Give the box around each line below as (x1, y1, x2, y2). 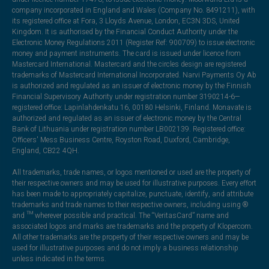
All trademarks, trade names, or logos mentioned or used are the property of (11, 167, 251, 178)
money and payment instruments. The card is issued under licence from (11, 48, 241, 59)
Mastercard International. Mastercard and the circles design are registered (11, 59, 246, 70)
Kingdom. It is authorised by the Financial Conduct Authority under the (11, 26, 238, 38)
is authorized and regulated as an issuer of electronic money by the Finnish (11, 80, 251, 92)
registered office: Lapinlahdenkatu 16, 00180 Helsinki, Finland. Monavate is (11, 102, 252, 113)
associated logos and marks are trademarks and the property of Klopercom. (11, 221, 253, 232)
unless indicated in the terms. (11, 253, 106, 265)
